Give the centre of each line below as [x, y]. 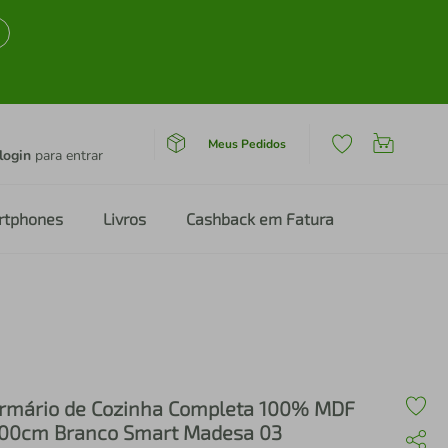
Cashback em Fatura [260, 218]
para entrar [67, 155]
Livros [124, 218]
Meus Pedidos [246, 143]
